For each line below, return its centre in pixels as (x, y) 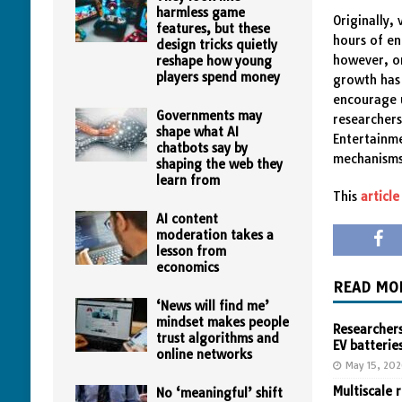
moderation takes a (214, 235)
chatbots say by (201, 148)
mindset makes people (222, 322)
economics (187, 267)
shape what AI (197, 132)
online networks (204, 354)
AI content (187, 219)
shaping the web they (219, 164)
